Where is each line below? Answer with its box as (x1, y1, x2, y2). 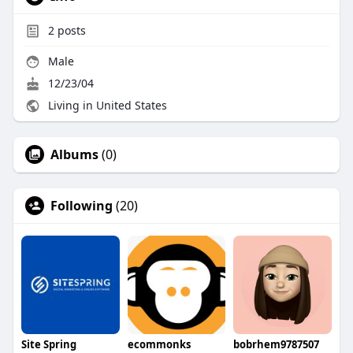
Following (50, 197, 113, 215)
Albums (50, 146, 98, 164)
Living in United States (44, 98, 167, 113)
